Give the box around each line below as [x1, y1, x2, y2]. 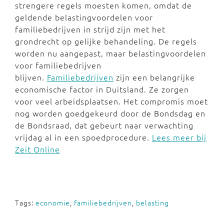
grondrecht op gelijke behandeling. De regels [15, 35, 197, 46]
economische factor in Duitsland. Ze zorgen [15, 83, 189, 94]
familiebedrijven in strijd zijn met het [15, 23, 165, 34]
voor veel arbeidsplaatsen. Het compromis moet [15, 95, 208, 106]
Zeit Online [15, 143, 60, 154]
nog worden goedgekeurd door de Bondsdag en [15, 107, 205, 118]
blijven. [15, 71, 47, 82]
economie [35, 197, 70, 207]
